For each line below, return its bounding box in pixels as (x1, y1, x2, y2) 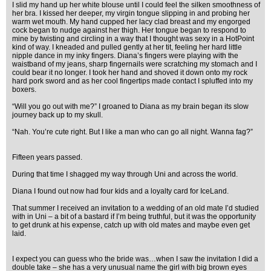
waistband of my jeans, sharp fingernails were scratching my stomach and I (12, 60, 257, 68)
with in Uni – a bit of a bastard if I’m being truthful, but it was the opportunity (12, 212, 256, 221)
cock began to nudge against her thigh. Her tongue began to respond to (12, 26, 246, 34)
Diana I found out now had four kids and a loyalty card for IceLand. (12, 187, 229, 195)
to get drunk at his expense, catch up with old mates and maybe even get (12, 221, 250, 229)
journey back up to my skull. (12, 111, 103, 119)
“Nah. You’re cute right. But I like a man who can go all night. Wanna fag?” (12, 128, 253, 136)
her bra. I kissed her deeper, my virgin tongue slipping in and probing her (12, 9, 250, 18)
